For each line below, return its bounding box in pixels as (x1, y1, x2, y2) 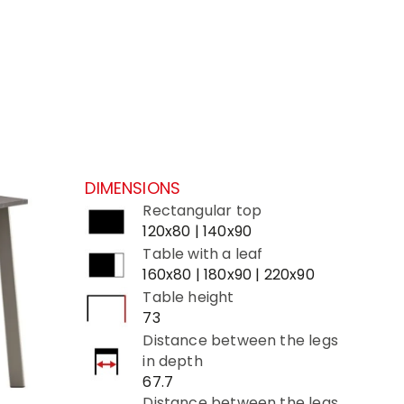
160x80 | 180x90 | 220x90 (142, 264, 315, 285)
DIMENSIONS (85, 177, 181, 199)
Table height (142, 287, 234, 308)
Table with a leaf (142, 243, 263, 264)
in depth (142, 351, 203, 372)
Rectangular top (142, 200, 262, 221)
